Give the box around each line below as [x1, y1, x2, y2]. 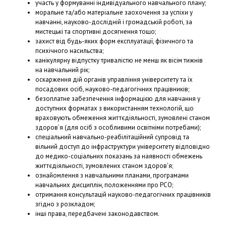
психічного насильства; [35, 46, 103, 55]
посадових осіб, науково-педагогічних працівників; [35, 84, 189, 93]
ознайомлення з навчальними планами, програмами [35, 171, 189, 180]
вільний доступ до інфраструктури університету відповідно [35, 142, 210, 151]
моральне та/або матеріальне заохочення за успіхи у [35, 8, 193, 17]
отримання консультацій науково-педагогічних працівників [35, 190, 211, 199]
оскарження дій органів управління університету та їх [35, 75, 193, 84]
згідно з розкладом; [35, 199, 95, 208]
